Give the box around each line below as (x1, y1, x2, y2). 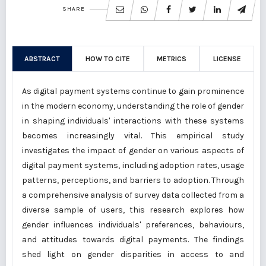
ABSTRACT (24, 55, 60, 64)
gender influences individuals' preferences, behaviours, (22, 220, 244, 230)
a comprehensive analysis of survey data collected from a (22, 190, 244, 201)
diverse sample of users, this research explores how (22, 205, 244, 216)
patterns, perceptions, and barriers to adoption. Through (22, 175, 244, 186)
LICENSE (213, 55, 241, 64)
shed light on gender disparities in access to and (22, 249, 244, 260)
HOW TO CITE (85, 55, 131, 64)
